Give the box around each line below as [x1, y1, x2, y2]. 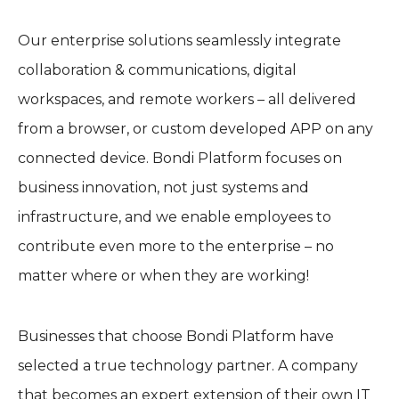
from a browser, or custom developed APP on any [18, 120, 373, 138]
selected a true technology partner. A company [18, 356, 358, 374]
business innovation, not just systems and [18, 179, 309, 197]
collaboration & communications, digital [18, 61, 297, 79]
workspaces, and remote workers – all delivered [18, 91, 356, 109]
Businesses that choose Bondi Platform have [18, 327, 334, 345]
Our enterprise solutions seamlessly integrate [18, 32, 341, 50]
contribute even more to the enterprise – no [18, 238, 334, 256]
